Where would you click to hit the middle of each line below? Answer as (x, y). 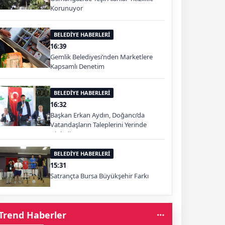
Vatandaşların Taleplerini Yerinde (98, 124)
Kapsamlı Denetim (77, 66)
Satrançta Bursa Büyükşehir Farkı (99, 176)
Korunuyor (67, 8)
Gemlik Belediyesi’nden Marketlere (101, 57)
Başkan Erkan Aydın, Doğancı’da (97, 115)
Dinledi (61, 134)
